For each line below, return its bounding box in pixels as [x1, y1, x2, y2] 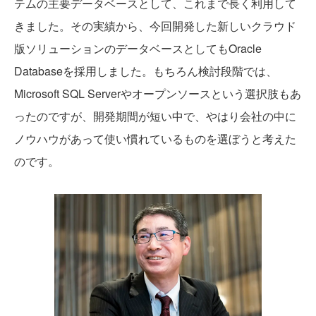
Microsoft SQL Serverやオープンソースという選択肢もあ [14, 85, 301, 102]
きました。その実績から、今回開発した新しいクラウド [14, 18, 296, 35]
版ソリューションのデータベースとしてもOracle [14, 40, 262, 57]
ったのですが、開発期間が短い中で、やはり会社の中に [14, 108, 296, 125]
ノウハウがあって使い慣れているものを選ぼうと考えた [14, 130, 296, 147]
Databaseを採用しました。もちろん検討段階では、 [14, 63, 277, 80]
